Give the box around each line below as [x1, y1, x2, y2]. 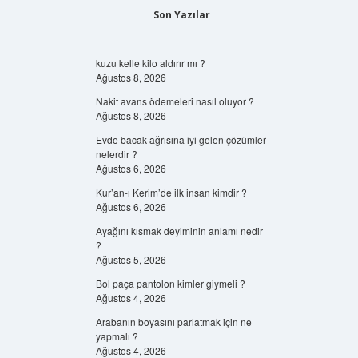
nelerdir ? [95, 147, 137, 161]
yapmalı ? [95, 329, 138, 343]
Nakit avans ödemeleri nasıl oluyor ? [95, 94, 254, 108]
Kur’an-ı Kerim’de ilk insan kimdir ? [95, 185, 247, 199]
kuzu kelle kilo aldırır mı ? [95, 56, 205, 70]
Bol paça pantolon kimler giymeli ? [95, 276, 245, 290]
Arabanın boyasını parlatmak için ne [95, 315, 252, 328]
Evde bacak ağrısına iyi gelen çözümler [95, 133, 266, 146]
